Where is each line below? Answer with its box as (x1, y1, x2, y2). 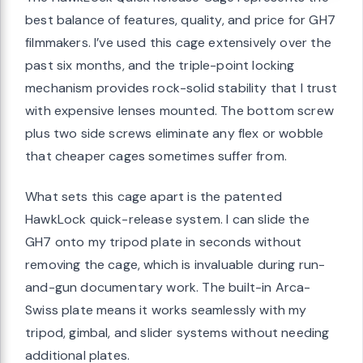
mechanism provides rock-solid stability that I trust (25, 79, 337, 96)
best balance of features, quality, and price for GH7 (25, 11, 335, 28)
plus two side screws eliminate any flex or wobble (25, 124, 324, 142)
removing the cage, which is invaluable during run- (25, 255, 326, 273)
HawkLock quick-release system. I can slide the (25, 210, 310, 228)
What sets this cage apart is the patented (25, 187, 282, 205)
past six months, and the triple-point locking (25, 56, 295, 74)
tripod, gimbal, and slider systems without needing (25, 323, 330, 341)
